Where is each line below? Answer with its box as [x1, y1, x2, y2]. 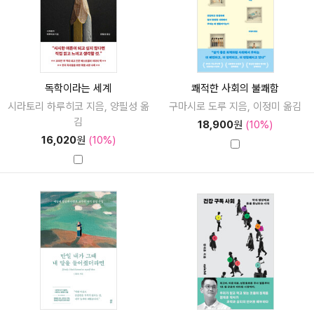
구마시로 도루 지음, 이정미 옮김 [169, 100, 302, 114]
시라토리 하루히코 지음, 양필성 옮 [7, 100, 149, 114]
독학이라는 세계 [45, 81, 112, 95]
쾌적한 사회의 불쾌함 [191, 81, 280, 95]
